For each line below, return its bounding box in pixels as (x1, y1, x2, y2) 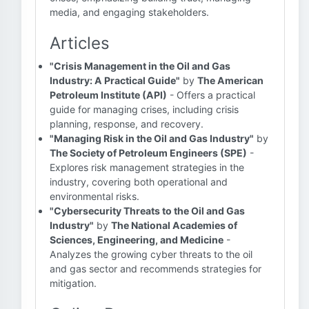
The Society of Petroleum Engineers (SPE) (50, 147, 247, 159)
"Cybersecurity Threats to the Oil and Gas (50, 205, 245, 217)
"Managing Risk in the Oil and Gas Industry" (50, 132, 254, 144)
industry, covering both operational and (50, 176, 228, 188)
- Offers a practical (167, 89, 255, 101)
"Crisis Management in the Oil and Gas (50, 60, 230, 72)
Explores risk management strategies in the (50, 161, 244, 173)
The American (197, 74, 263, 86)
